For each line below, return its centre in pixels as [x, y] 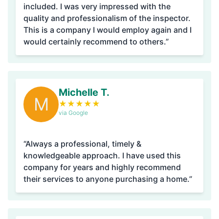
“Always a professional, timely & [82, 144]
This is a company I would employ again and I [108, 30]
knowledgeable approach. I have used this [73, 155]
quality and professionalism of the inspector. [107, 18]
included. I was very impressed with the [42, 6]
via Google [73, 113]
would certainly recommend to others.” [96, 42]
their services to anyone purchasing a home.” [108, 179]
